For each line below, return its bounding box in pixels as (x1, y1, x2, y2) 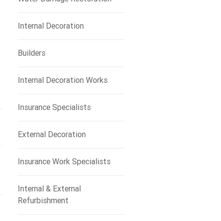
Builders (17, 48, 45, 58)
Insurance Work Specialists (17, 157, 110, 166)
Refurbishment (17, 196, 69, 205)
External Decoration (17, 130, 86, 139)
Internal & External (17, 184, 81, 193)
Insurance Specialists (17, 103, 91, 112)
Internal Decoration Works (17, 75, 108, 85)
